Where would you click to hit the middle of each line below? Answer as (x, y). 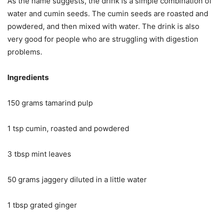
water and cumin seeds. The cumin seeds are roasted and (108, 14)
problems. (25, 52)
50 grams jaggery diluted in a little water (77, 180)
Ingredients (28, 78)
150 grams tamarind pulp (50, 103)
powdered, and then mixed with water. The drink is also (103, 27)
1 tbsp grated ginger (42, 205)
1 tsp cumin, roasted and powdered (68, 129)
